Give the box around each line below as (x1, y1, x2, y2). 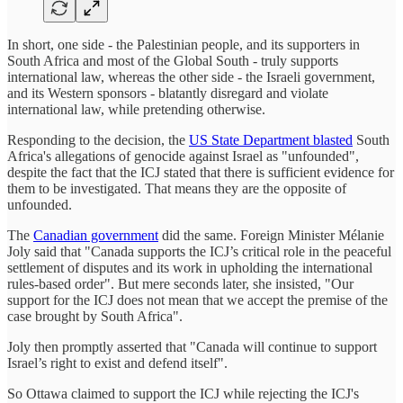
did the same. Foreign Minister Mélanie (158, 227, 384, 243)
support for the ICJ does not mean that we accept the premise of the (7, 291, 388, 308)
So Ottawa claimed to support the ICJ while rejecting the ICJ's (7, 385, 359, 401)
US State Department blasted (189, 131, 353, 148)
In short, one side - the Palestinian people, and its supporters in (7, 36, 360, 52)
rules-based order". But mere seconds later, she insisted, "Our (7, 275, 354, 291)
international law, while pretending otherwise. (7, 101, 265, 117)
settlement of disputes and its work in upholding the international (7, 259, 372, 275)
